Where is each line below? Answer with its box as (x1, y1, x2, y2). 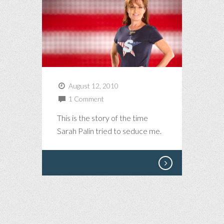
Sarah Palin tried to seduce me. (57, 125, 161, 135)
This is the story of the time (57, 112, 148, 122)
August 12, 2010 (66, 81, 118, 90)
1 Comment (68, 94, 104, 103)
